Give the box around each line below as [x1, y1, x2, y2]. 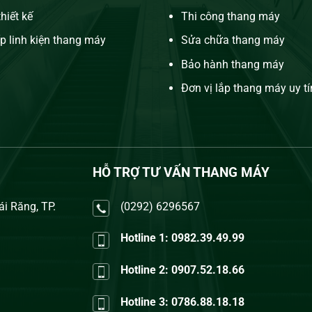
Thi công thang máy [180, 9, 283, 23]
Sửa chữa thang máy [180, 33, 288, 47]
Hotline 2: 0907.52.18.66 [120, 263, 245, 277]
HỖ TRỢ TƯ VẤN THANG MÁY [93, 164, 270, 180]
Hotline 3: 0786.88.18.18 [120, 295, 245, 309]
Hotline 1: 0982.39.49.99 [120, 231, 245, 245]
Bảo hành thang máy [180, 57, 284, 71]
